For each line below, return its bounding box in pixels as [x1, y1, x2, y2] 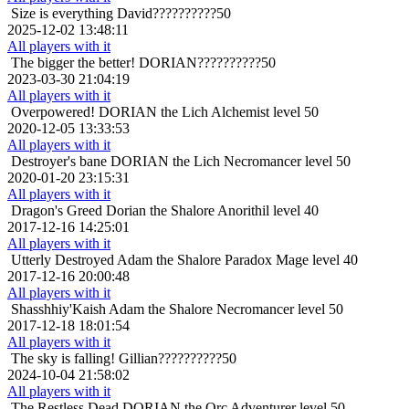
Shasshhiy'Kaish [11, 301, 106, 318]
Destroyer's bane [11, 153, 107, 170]
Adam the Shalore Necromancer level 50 [109, 301, 343, 318]
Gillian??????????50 [119, 351, 236, 367]
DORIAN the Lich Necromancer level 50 [110, 153, 351, 170]
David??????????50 [117, 5, 231, 22]
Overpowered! [11, 104, 95, 121]
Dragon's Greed [11, 203, 102, 219]
